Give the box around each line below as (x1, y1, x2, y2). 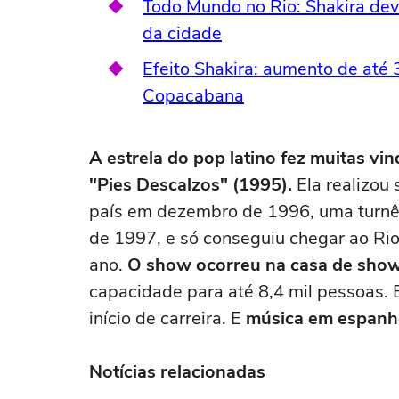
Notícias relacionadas (89, 360, 265, 384)
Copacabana (142, 84, 244, 108)
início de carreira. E (89, 306, 246, 330)
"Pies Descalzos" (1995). (89, 173, 292, 197)
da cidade (142, 21, 222, 45)
